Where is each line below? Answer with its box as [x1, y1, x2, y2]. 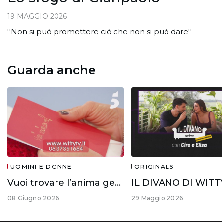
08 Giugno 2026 [7, 194, 59, 202]
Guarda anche [7, 63, 96, 78]
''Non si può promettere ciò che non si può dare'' [7, 27, 192, 37]
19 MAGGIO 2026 [7, 12, 67, 21]
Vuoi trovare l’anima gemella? [115, 177, 121, 189]
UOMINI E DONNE [10, 163, 72, 171]
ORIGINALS [134, 163, 174, 171]
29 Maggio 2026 [131, 194, 183, 202]
